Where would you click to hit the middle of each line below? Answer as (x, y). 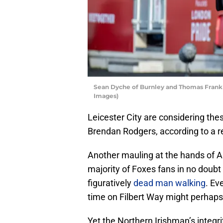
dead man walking (169, 183)
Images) (106, 96)
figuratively (111, 183)
